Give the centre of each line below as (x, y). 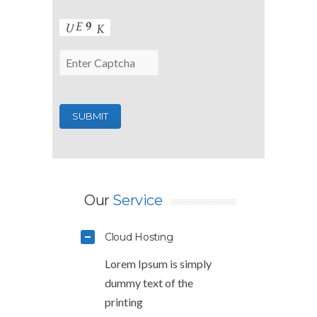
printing (124, 301)
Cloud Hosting (139, 237)
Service (138, 200)
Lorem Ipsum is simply (158, 263)
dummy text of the (149, 282)
